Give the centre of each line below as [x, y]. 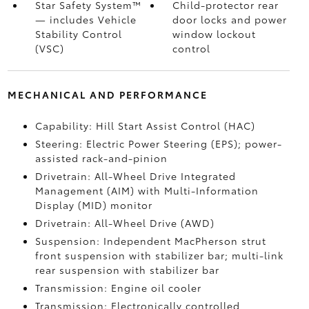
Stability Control [78, 34]
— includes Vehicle [86, 19]
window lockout [215, 34]
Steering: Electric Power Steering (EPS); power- [158, 143]
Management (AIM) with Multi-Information [147, 190]
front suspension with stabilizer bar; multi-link [159, 255]
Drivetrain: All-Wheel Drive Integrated [135, 176]
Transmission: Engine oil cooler [118, 288]
